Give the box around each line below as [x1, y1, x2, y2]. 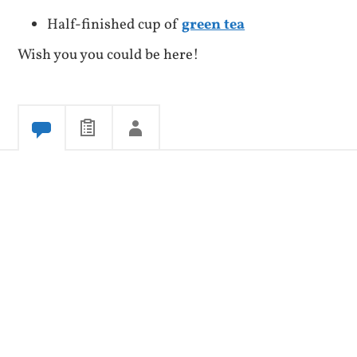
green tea [182, 14, 245, 35]
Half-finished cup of [47, 14, 182, 35]
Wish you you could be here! [18, 44, 200, 65]
